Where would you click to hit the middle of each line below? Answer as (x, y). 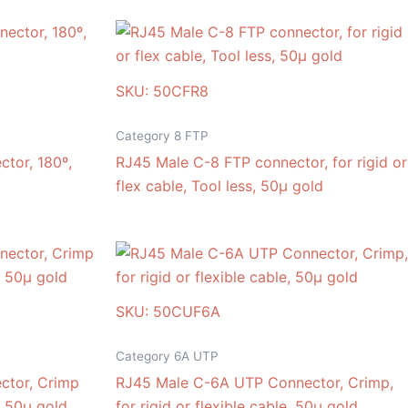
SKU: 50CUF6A (168, 312)
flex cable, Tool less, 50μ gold (219, 185)
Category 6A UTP (167, 357)
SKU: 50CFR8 (162, 91)
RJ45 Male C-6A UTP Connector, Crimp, (255, 383)
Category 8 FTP (162, 135)
